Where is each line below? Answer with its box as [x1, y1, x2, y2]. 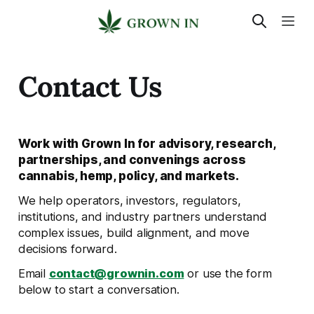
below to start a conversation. [18, 282, 179, 296]
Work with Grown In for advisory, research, [18, 136, 275, 151]
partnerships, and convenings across [18, 152, 246, 167]
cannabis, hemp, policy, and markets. [18, 168, 239, 183]
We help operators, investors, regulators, [18, 193, 241, 207]
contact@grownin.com [48, 266, 184, 280]
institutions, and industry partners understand [18, 209, 267, 224]
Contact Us [18, 67, 162, 104]
